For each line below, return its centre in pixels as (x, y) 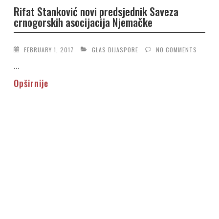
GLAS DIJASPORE (115, 49)
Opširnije (31, 83)
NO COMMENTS (177, 49)
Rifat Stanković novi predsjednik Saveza (96, 11)
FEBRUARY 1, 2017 (49, 49)
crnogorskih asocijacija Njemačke (83, 22)
